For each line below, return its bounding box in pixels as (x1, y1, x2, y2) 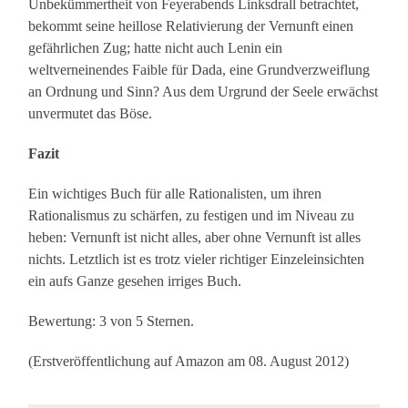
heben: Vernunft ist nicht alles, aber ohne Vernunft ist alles (28, 229, 362, 246)
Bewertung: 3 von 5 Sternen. (28, 313, 195, 330)
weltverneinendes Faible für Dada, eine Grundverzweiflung (28, 62, 371, 78)
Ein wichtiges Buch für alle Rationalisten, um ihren (28, 186, 322, 202)
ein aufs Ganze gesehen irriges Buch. (28, 273, 242, 290)
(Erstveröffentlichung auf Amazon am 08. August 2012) (28, 353, 350, 370)
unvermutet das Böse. (28, 106, 153, 122)
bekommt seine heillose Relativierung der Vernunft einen (28, 18, 354, 35)
